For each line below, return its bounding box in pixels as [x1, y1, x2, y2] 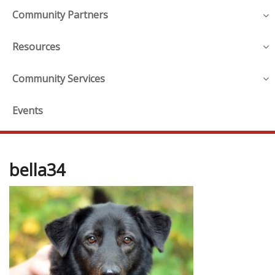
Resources [12, 40, 60, 54]
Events [12, 103, 43, 117]
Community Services [12, 71, 105, 85]
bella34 [9, 158, 65, 181]
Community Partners [12, 8, 108, 22]
